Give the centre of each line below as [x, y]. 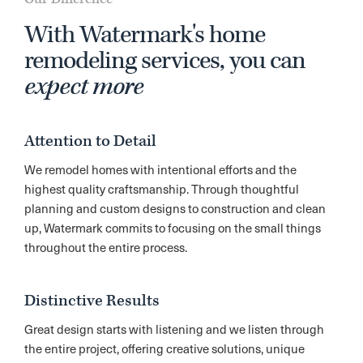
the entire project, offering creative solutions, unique [164, 349]
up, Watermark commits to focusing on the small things [173, 228]
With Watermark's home [145, 36]
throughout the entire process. [107, 248]
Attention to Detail [90, 141]
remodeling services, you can [165, 62]
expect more [84, 88]
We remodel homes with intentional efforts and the [160, 170]
